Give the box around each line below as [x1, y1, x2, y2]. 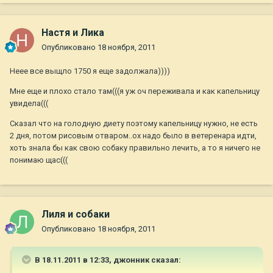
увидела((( [10, 99, 48, 108]
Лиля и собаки [41, 208, 110, 221]
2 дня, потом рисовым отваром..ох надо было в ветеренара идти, [10, 131, 257, 141]
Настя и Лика [41, 27, 104, 39]
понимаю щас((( [10, 155, 68, 165]
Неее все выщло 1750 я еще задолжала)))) [10, 66, 170, 76]
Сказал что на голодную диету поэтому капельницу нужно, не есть [10, 119, 258, 129]
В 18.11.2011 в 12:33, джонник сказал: [33, 255, 181, 265]
